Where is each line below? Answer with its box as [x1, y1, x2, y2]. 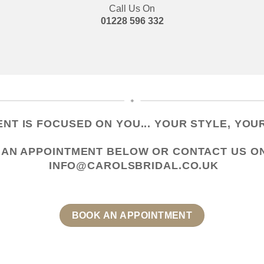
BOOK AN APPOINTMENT [71, 210, 193, 221]
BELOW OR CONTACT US [103, 146, 250, 158]
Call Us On [109, 2, 155, 14]
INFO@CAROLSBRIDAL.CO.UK [48, 160, 219, 172]
